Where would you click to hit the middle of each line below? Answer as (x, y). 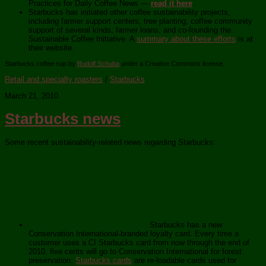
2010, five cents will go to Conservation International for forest (135, 252)
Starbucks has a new (185, 225)
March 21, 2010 (31, 96)
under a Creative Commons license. (172, 64)
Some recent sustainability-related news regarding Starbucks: (110, 142)
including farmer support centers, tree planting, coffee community (140, 21)
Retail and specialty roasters (54, 80)
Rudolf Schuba (98, 64)
